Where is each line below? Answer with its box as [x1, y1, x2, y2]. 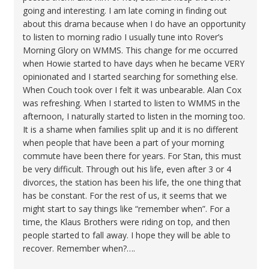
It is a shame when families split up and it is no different [23, 124, 238, 135]
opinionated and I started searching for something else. [23, 71, 238, 82]
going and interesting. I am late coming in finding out [23, 5, 227, 16]
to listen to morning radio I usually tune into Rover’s [23, 31, 223, 43]
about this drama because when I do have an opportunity [23, 18, 246, 29]
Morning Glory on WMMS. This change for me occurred [23, 44, 238, 56]
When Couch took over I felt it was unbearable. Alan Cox [23, 84, 241, 95]
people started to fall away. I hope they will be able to [23, 229, 231, 241]
